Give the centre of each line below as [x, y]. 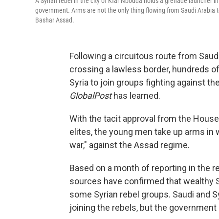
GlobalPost [90, 96]
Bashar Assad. [55, 20]
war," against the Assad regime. [130, 145]
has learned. [136, 96]
